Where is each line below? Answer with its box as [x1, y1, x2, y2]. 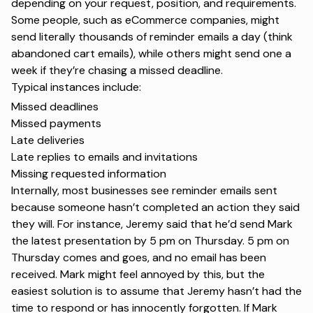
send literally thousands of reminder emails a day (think [11, 29, 293, 45]
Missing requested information [11, 166, 166, 182]
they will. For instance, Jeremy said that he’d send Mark [11, 217, 293, 232]
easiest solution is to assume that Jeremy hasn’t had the [11, 284, 302, 299]
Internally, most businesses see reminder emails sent [11, 183, 277, 198]
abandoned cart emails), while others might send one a [11, 46, 291, 61]
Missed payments [11, 116, 101, 131]
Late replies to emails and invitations [11, 150, 198, 165]
